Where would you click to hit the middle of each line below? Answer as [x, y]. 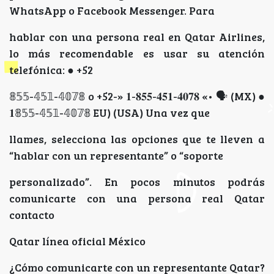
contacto [32, 215]
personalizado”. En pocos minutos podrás [137, 182]
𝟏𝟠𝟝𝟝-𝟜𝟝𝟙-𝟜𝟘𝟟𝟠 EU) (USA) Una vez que [109, 113]
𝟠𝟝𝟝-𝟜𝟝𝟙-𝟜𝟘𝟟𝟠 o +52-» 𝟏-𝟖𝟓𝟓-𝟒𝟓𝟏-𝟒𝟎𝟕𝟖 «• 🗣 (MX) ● [137, 96]
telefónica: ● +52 [51, 70]
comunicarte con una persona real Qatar [137, 198]
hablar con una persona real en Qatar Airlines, [137, 37]
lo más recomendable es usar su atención [137, 54]
